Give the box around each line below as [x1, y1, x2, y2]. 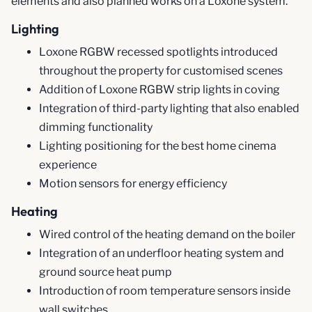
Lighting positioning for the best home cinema [39, 139, 276, 153]
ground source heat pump [39, 265, 172, 279]
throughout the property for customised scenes [39, 63, 283, 77]
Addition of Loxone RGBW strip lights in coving [39, 82, 280, 96]
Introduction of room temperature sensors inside [39, 283, 290, 297]
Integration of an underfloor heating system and [39, 246, 284, 260]
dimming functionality [39, 120, 153, 134]
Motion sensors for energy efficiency [39, 176, 227, 190]
